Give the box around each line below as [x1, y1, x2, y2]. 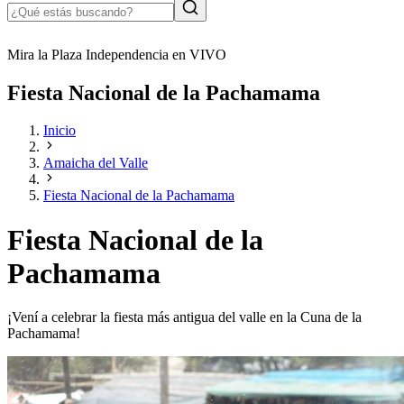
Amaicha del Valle [43, 155, 148, 171]
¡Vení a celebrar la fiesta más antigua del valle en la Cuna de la [7, 309, 362, 326]
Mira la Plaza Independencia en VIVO [7, 46, 226, 62]
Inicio [43, 123, 76, 139]
